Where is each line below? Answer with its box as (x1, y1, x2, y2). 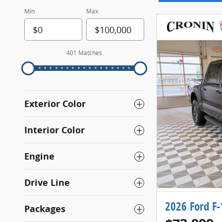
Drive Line (24, 176, 70, 189)
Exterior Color (24, 98, 86, 110)
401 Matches (66, 49, 102, 57)
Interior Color (24, 124, 85, 136)
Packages (24, 203, 65, 215)
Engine (24, 150, 55, 163)
